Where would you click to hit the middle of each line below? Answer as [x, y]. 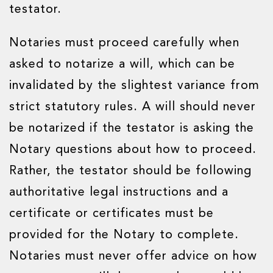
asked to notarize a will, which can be [122, 65]
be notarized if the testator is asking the [132, 129]
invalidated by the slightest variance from [134, 86]
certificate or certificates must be [112, 214]
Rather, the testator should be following [130, 171]
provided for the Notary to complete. [124, 235]
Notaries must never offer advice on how [133, 257]
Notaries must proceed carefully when [124, 43]
